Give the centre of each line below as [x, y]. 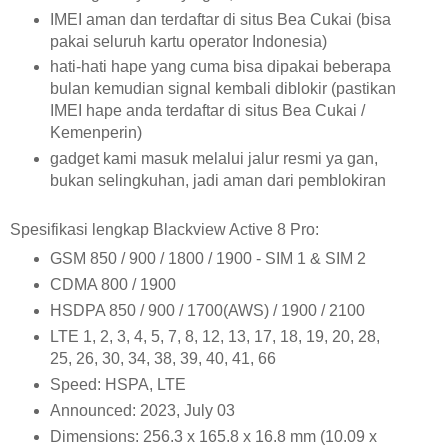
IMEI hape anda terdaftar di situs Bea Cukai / [207, 111]
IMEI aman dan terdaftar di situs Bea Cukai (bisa [220, 19]
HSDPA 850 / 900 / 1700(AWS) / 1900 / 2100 [211, 311]
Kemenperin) [95, 133]
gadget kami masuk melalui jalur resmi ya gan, [213, 159]
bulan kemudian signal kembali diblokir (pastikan [222, 89]
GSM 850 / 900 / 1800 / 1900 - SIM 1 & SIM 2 [207, 259]
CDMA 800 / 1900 [112, 285]
